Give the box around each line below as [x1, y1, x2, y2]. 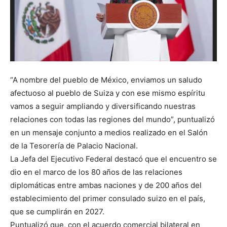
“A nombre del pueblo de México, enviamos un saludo [10, 75, 202, 85]
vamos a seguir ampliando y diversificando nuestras [10, 101, 196, 111]
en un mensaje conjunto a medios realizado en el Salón [10, 128, 208, 138]
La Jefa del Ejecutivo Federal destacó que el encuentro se [10, 154, 217, 164]
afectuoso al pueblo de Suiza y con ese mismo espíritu [10, 88, 205, 98]
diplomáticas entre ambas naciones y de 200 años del [10, 180, 202, 191]
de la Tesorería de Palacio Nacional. [10, 141, 138, 151]
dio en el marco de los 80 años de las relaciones [10, 167, 182, 177]
